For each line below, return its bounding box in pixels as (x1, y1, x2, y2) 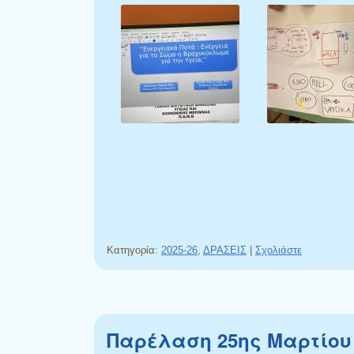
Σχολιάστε (255, 243, 302, 256)
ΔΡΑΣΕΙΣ (203, 243, 247, 256)
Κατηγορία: (107, 243, 161, 256)
